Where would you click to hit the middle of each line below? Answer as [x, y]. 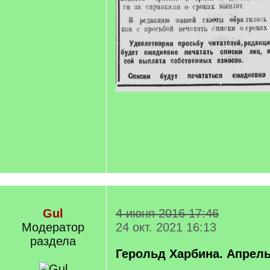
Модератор [53, 227]
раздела [53, 241]
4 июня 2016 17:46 [167, 213]
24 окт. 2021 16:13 [166, 227]
